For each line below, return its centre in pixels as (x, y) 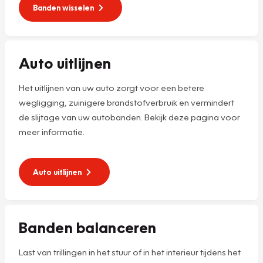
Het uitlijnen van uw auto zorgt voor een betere (112, 87)
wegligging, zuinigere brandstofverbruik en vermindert (127, 102)
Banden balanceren (88, 227)
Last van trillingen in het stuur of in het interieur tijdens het (130, 252)
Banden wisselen (63, 7)
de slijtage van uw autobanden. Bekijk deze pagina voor (129, 117)
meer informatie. (53, 131)
